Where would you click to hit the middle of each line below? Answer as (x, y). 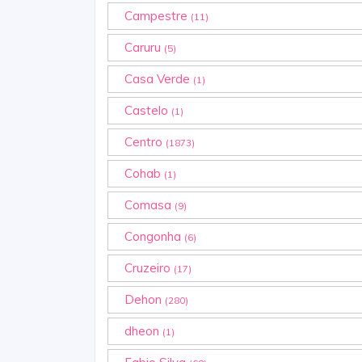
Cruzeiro (149, 267)
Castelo (148, 110)
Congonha (154, 236)
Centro (145, 141)
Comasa (149, 204)
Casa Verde (159, 78)
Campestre (158, 15)
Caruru (144, 47)
